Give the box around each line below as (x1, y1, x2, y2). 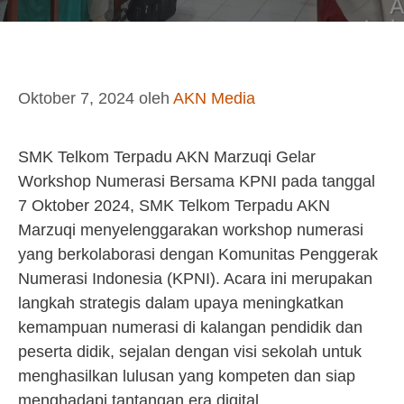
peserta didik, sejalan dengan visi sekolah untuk (18, 343, 362, 361)
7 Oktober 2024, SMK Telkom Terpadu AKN (18, 197, 330, 215)
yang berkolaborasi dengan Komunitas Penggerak (18, 245, 378, 263)
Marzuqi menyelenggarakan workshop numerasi (18, 221, 363, 239)
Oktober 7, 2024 (18, 89, 134, 107)
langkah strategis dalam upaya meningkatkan (18, 294, 344, 312)
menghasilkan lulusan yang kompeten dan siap (18, 367, 355, 385)
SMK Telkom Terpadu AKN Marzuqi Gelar (18, 148, 316, 166)
